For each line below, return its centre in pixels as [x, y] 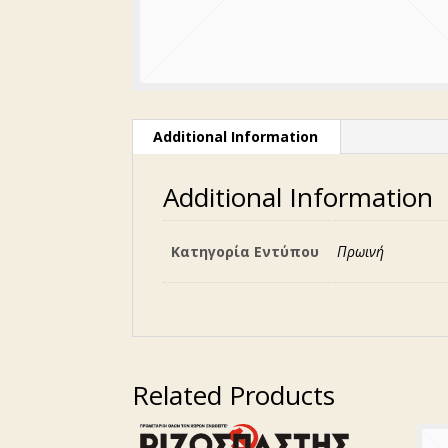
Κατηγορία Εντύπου [245, 251]
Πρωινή [361, 251]
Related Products [233, 394]
